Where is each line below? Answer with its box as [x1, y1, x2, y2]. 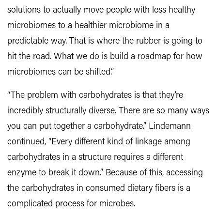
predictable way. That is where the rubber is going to [7, 36, 202, 46]
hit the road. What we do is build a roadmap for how [7, 52, 202, 62]
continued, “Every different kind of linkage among [7, 137, 190, 147]
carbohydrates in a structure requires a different [7, 153, 183, 162]
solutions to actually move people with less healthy [7, 5, 195, 15]
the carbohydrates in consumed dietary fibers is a [7, 184, 190, 193]
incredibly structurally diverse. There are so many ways [7, 106, 209, 116]
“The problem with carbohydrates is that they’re [7, 91, 183, 100]
